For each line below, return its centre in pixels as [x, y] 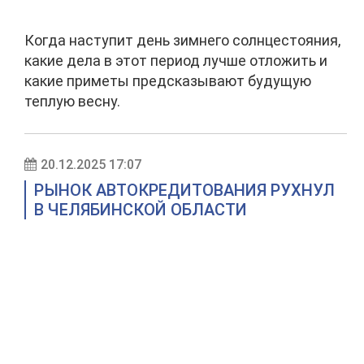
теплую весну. [72, 101]
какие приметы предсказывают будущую [168, 81]
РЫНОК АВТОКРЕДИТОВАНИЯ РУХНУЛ [184, 190]
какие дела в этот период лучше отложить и [176, 61]
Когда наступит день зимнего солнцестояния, [182, 40]
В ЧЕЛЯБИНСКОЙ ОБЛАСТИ [141, 210]
